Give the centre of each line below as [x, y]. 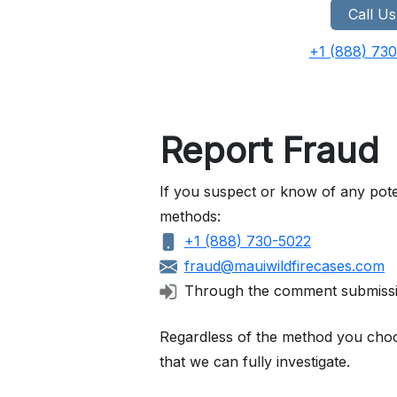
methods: [190, 216]
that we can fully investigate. [255, 361]
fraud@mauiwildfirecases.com [284, 265]
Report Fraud [269, 150]
